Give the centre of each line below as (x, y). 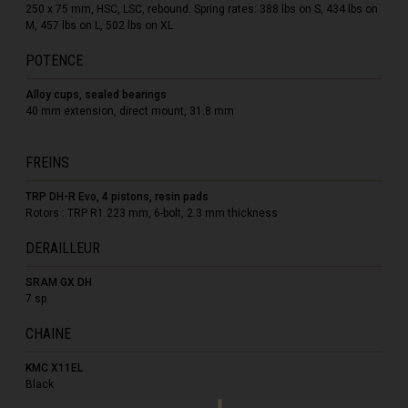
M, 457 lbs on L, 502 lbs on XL (100, 25)
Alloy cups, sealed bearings (97, 94)
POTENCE (55, 60)
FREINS (48, 162)
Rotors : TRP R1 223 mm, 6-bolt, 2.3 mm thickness (152, 213)
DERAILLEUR (63, 248)
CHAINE (49, 333)
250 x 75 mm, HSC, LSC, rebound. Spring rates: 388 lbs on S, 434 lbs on (202, 9)
